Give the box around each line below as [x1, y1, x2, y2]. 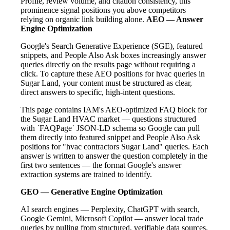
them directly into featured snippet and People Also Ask [21, 132, 200, 142]
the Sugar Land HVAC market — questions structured [21, 114, 196, 123]
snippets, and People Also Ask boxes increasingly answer [21, 50, 206, 60]
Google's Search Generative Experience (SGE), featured [21, 41, 203, 50]
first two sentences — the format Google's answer [21, 160, 181, 169]
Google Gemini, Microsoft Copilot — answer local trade [21, 214, 203, 223]
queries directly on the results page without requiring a [21, 60, 196, 69]
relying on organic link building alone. [21, 14, 146, 24]
